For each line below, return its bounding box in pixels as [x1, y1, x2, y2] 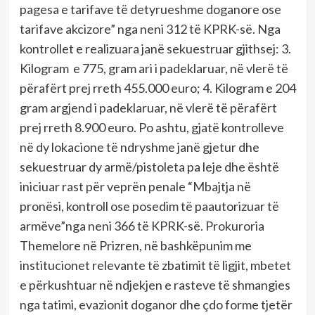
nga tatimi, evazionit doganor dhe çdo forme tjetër [19, 297, 292, 313]
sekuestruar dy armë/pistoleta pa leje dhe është [19, 159, 279, 175]
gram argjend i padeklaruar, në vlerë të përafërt [19, 100, 277, 116]
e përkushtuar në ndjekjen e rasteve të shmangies [19, 277, 290, 293]
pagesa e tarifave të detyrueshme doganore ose [19, 1, 281, 18]
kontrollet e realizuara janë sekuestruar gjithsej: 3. [19, 41, 291, 57]
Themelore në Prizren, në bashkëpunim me [19, 238, 252, 254]
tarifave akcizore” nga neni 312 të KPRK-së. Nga [19, 21, 281, 37]
